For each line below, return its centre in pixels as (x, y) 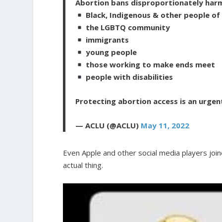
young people (111, 52)
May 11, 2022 (165, 126)
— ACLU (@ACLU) (108, 126)
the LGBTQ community (127, 28)
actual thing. (83, 165)
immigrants (107, 40)
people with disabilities (129, 77)
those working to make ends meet (150, 65)
